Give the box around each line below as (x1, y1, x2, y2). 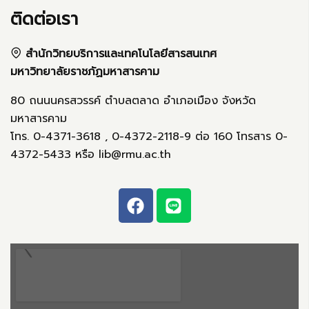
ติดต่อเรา (10, 6, 78, 32)
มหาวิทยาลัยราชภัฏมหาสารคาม (10, 63, 159, 80)
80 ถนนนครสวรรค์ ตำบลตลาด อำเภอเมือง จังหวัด (10, 92, 256, 109)
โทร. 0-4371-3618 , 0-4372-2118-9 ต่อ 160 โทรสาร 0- (10, 128, 288, 145)
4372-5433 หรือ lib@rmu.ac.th (10, 146, 171, 163)
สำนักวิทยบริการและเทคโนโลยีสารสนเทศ (21, 46, 217, 62)
